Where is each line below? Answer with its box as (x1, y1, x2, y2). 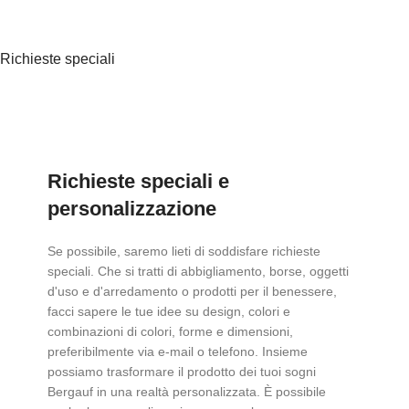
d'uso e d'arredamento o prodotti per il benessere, (47, 283, 337, 299)
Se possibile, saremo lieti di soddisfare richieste (47, 243, 320, 258)
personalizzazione (47, 196, 216, 220)
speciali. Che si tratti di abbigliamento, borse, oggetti (47, 263, 349, 278)
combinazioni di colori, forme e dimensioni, (47, 323, 293, 339)
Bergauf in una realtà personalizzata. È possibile (47, 383, 326, 399)
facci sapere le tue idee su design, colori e (47, 303, 290, 319)
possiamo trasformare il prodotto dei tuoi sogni (47, 363, 316, 379)
